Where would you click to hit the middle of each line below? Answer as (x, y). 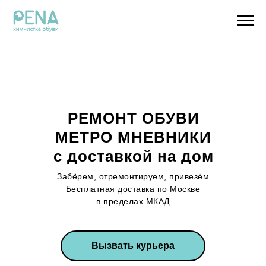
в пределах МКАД (133, 201)
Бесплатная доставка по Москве (133, 189)
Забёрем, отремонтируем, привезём (133, 176)
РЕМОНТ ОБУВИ (133, 118)
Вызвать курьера (133, 246)
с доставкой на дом (133, 156)
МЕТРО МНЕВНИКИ (133, 137)
